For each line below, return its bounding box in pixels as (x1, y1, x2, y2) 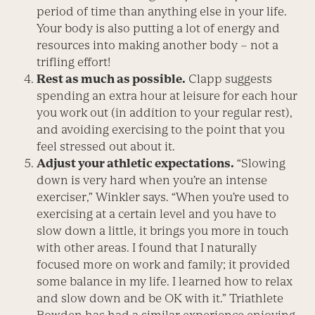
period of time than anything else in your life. (37, 4, 288, 19)
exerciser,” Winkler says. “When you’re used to (37, 190, 290, 205)
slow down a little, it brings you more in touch (37, 224, 290, 238)
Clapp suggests (186, 72, 273, 86)
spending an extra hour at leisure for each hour (37, 89, 298, 103)
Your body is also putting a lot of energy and (37, 21, 281, 36)
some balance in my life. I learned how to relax (37, 274, 293, 289)
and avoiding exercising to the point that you (37, 122, 285, 137)
